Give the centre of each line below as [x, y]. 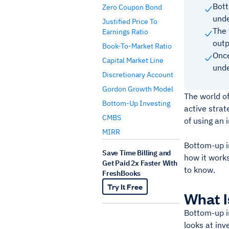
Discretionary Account [138, 75]
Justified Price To [130, 21]
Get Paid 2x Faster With [140, 163]
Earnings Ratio [125, 32]
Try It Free [125, 186]
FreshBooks [122, 173]
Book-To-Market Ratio [137, 46]
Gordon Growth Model [138, 89]
